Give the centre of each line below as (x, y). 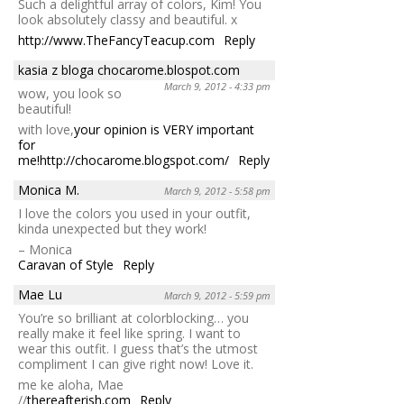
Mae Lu (40, 294)
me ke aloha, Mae (71, 384)
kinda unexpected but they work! (112, 228)
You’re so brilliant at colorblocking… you (133, 317)
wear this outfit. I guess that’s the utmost (138, 348)
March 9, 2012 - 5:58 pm (217, 190)
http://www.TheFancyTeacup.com (116, 40)
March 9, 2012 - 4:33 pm (217, 86)
